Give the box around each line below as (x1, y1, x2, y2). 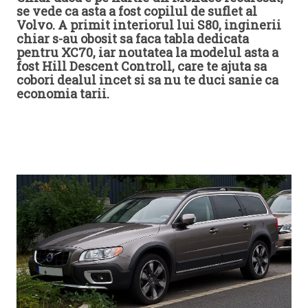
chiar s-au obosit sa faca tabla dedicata (16, 30, 249, 47)
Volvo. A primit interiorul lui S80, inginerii (16, 16, 281, 33)
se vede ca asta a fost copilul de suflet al (16, 2, 257, 19)
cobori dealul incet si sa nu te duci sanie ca (16, 71, 278, 88)
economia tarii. (16, 85, 109, 102)
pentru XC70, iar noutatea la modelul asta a (16, 43, 278, 60)
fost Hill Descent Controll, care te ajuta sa (16, 57, 267, 74)
